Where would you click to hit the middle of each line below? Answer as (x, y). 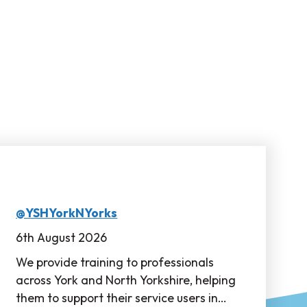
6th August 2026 (62, 237)
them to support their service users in (117, 298)
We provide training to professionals (115, 262)
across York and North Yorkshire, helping (126, 280)
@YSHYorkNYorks (67, 213)
